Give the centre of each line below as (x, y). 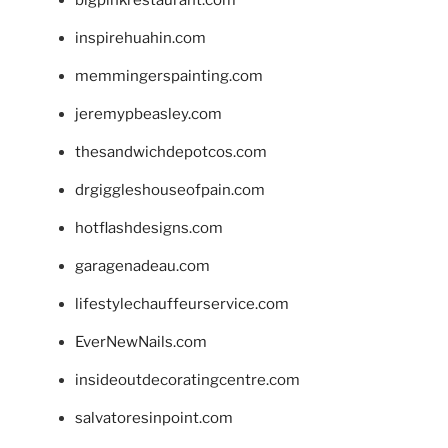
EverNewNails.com (141, 341)
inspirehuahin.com (140, 37)
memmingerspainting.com (169, 75)
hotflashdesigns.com (149, 227)
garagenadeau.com (142, 265)
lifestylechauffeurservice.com (182, 303)
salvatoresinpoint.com (154, 417)
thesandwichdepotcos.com (171, 151)
